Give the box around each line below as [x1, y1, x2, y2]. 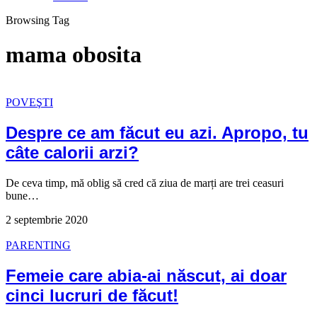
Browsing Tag [6, 14, 69, 26]
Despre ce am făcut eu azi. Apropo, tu [6, 122, 309, 142]
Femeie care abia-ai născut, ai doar [6, 265, 287, 285]
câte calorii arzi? [6, 142, 139, 162]
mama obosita [6, 42, 142, 68]
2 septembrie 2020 [6, 213, 88, 226]
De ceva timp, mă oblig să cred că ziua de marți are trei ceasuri [6, 176, 284, 189]
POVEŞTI [6, 96, 53, 108]
